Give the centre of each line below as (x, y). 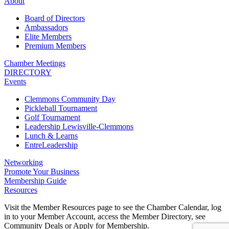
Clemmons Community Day (70, 99)
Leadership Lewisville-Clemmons (79, 126)
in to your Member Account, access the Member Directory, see (105, 216)
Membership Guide (35, 180)
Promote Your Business (42, 171)
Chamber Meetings (35, 63)
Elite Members (48, 36)
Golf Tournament (52, 117)
